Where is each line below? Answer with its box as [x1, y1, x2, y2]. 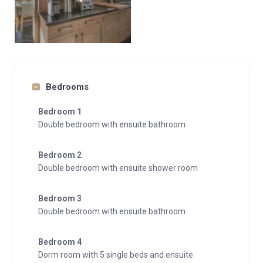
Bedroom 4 [38, 237, 82, 247]
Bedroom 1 [38, 107, 82, 116]
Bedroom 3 [38, 194, 82, 203]
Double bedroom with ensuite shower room [38, 163, 198, 173]
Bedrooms [46, 82, 89, 92]
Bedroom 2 [38, 150, 82, 160]
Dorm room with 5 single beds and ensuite [38, 250, 193, 259]
